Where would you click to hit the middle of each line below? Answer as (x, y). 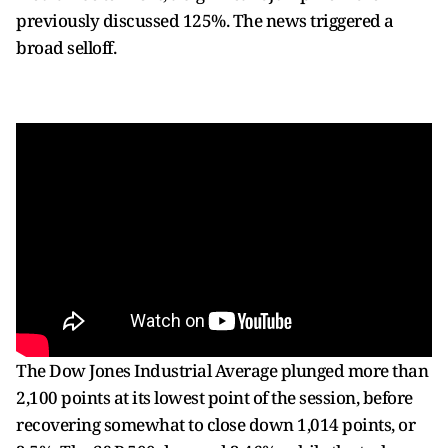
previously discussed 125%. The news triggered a (205, 20)
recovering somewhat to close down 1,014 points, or (215, 424)
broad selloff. (66, 47)
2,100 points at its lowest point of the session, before (214, 397)
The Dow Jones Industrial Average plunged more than (222, 370)
